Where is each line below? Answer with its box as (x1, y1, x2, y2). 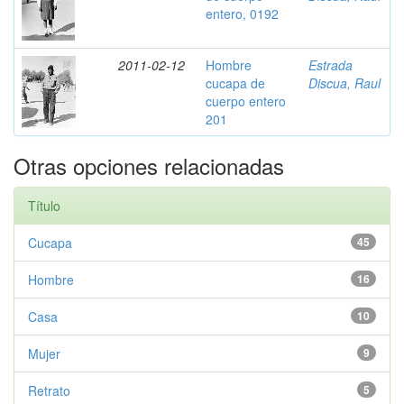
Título (28, 197, 60, 215)
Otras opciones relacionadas (14, 150, 284, 181)
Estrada (308, 56, 353, 74)
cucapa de (206, 74, 265, 92)
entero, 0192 (206, 5, 279, 23)
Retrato (28, 381, 70, 399)
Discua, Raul (308, 74, 381, 92)
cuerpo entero (206, 92, 286, 110)
